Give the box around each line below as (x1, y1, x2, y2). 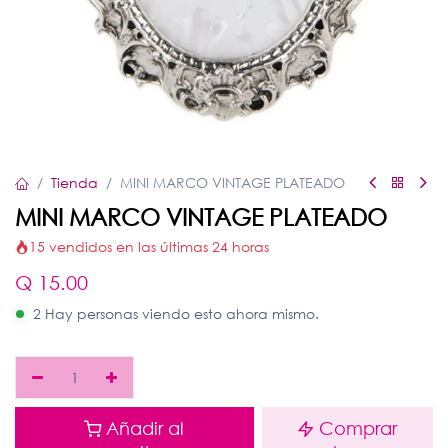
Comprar (319, 417, 398, 439)
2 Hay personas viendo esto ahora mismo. (33, 304, 319, 323)
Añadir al (106, 417, 185, 439)
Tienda (51, 173, 98, 192)
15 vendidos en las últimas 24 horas (29, 237, 269, 256)
